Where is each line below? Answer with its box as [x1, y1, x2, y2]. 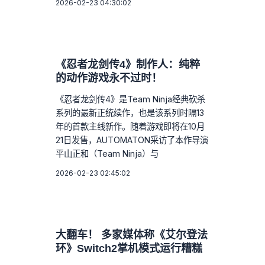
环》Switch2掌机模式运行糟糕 [56, 242, 203, 254]
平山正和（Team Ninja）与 [56, 148, 159, 159]
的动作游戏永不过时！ [56, 72, 163, 84]
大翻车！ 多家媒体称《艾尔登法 [56, 228, 208, 241]
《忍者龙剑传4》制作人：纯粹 [56, 58, 201, 70]
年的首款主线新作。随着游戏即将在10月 [56, 121, 205, 131]
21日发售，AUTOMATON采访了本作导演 [56, 134, 209, 145]
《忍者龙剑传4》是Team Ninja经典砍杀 [56, 93, 206, 104]
